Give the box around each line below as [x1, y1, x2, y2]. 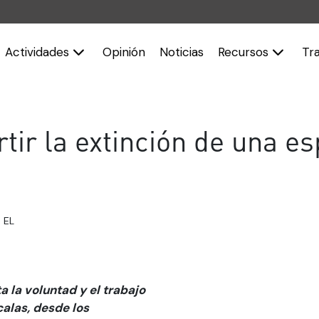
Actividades [5, 43, 73, 60]
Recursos [218, 43, 273, 60]
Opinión [103, 43, 146, 60]
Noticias [159, 43, 204, 60]
